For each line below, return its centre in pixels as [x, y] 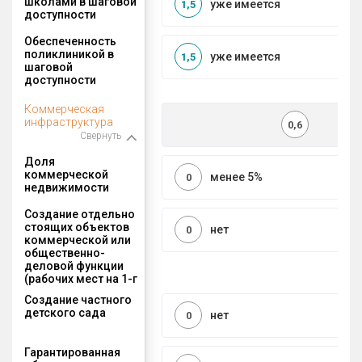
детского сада [65, 312]
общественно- [65, 253]
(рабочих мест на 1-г [81, 278]
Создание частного [78, 299]
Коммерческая [64, 109]
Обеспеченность [70, 41]
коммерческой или [78, 240]
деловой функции [74, 265]
